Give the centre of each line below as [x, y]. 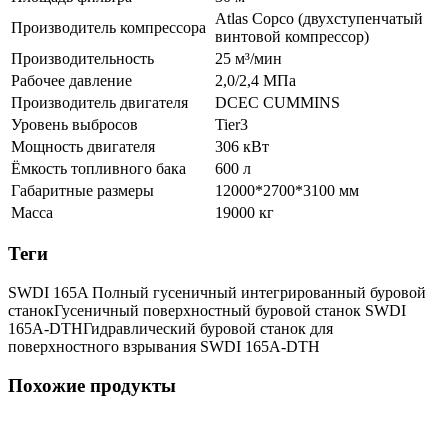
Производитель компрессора [108, 27]
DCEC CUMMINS [277, 102]
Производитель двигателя [99, 102]
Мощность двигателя [83, 146]
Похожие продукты [92, 385]
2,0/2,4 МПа [255, 80]
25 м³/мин [248, 58]
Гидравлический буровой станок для [208, 329]
